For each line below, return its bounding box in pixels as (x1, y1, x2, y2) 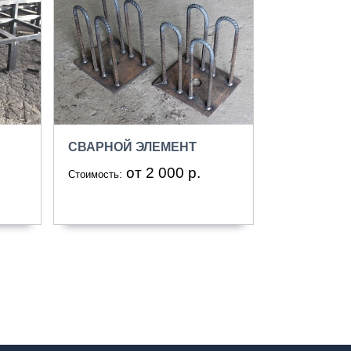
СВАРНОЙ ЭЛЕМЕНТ (67, 139, 197, 154)
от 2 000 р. (125, 164, 201, 181)
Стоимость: (67, 168, 122, 180)
